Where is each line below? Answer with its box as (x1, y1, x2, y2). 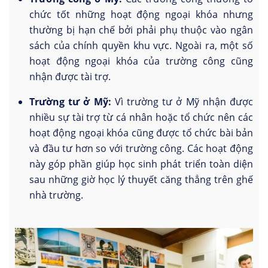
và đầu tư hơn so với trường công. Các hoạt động (29, 142, 253, 156)
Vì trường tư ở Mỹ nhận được (111, 95, 254, 109)
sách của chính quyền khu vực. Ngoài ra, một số (29, 39, 253, 53)
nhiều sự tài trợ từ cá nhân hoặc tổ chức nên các (29, 111, 253, 124)
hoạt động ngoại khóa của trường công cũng (29, 54, 253, 68)
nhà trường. (29, 188, 83, 202)
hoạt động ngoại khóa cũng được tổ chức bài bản (29, 126, 253, 140)
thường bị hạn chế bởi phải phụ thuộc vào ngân (29, 23, 253, 37)
